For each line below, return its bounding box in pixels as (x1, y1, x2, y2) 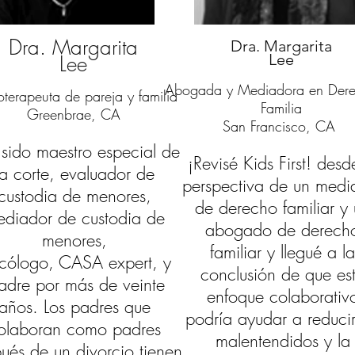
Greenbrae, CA (26, 105, 125, 124)
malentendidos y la (215, 329, 350, 353)
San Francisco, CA (223, 116, 341, 136)
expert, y (102, 250, 171, 274)
